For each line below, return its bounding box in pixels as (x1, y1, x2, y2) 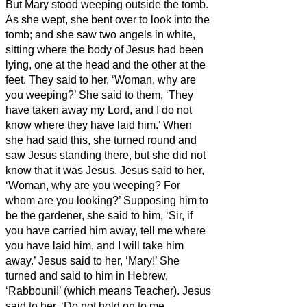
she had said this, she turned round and (5, 134, 197, 146)
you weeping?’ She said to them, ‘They (5, 88, 193, 101)
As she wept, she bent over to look (5, 13, 171, 25)
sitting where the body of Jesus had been (5, 43, 204, 56)
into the (171, 13, 210, 25)
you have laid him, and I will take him (5, 239, 184, 251)
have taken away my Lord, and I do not (5, 103, 192, 116)
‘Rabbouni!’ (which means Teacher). (5, 284, 182, 297)
